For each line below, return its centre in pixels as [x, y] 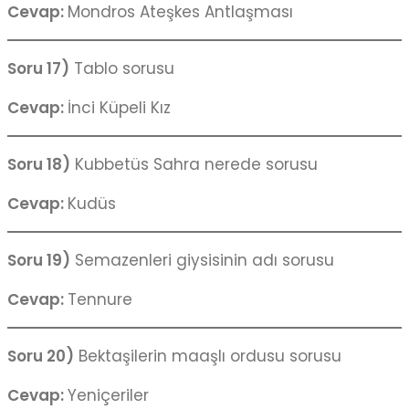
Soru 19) [39, 261]
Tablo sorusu [122, 69]
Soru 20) [41, 357]
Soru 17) [38, 69]
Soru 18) [39, 165]
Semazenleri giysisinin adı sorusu [202, 261]
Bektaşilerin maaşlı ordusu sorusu [208, 357]
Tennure [100, 300]
